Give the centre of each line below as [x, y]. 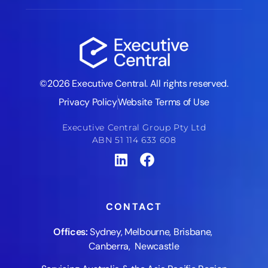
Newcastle [157, 246]
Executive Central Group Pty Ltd [134, 127]
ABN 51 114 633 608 [134, 140]
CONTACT [134, 206]
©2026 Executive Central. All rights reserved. [134, 83]
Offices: [71, 232]
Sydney [105, 232]
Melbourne [147, 232]
